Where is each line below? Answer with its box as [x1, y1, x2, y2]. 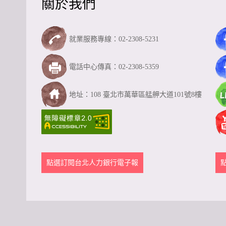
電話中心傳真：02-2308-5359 [69, 63, 159, 71]
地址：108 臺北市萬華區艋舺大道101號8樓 [69, 90, 202, 98]
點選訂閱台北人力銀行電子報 [46, 159, 138, 167]
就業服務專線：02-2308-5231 [69, 35, 159, 43]
